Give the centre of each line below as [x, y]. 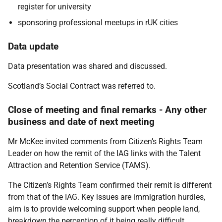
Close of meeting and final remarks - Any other [107, 110]
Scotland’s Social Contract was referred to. [82, 86]
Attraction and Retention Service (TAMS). [79, 165]
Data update [33, 46]
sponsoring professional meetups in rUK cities [98, 23]
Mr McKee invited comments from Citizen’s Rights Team [105, 141]
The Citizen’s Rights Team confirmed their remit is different [110, 185]
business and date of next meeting [81, 122]
